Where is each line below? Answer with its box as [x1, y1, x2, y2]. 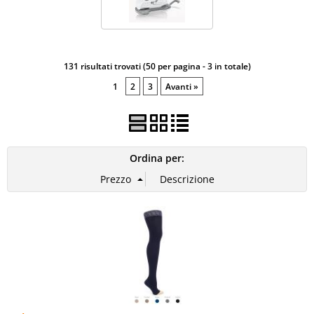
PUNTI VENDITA [11, 53, 89, 67]
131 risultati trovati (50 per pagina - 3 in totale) [63, 60, 251, 71]
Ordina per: [130, 151, 184, 165]
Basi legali [11, 17, 61, 32]
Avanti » [165, 81, 198, 92]
